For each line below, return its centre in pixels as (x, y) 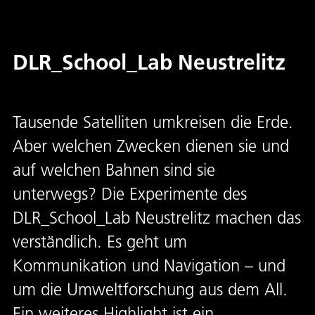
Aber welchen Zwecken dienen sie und (151, 146)
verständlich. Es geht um (100, 242)
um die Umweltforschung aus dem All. (150, 289)
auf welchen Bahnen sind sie (114, 170)
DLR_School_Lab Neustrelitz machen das (157, 218)
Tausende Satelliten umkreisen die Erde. (153, 122)
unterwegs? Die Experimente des (130, 194)
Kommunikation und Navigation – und (149, 265)
